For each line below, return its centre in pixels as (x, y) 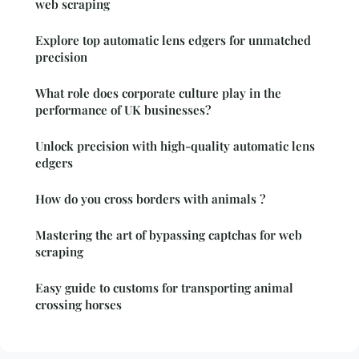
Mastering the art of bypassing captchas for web (169, 234)
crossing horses (79, 304)
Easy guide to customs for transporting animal (164, 287)
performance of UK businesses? (123, 109)
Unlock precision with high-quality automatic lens (175, 145)
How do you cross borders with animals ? (150, 198)
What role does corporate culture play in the (158, 93)
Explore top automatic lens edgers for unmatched (173, 40)
